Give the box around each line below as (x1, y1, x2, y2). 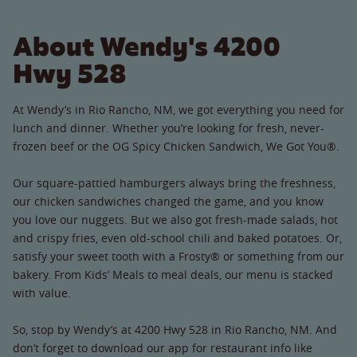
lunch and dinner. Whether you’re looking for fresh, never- (13, 120, 324, 135)
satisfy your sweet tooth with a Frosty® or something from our (13, 248, 344, 264)
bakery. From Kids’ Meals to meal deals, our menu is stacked (13, 266, 333, 282)
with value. (13, 284, 71, 300)
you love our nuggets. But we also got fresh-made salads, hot (13, 211, 338, 227)
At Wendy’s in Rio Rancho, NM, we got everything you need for (13, 101, 344, 117)
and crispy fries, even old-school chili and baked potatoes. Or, (13, 229, 342, 245)
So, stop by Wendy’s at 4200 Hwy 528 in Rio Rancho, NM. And (13, 321, 337, 337)
